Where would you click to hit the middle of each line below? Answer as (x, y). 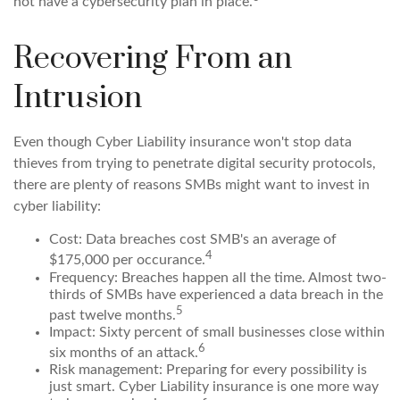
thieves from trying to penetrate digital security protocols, (195, 164)
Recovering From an (153, 59)
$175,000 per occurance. (127, 260)
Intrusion (78, 99)
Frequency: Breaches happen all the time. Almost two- (218, 277)
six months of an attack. (124, 353)
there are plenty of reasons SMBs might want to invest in (192, 185)
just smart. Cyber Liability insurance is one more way (214, 387)
